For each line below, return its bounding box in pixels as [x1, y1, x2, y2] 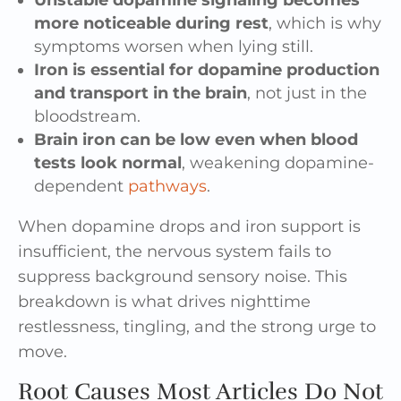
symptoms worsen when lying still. [34, 36, 313, 56]
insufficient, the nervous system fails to [18, 241, 331, 261]
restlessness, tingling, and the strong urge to [18, 316, 376, 337]
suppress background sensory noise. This [18, 266, 347, 286]
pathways [128, 175, 207, 196]
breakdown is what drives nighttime [18, 291, 311, 311]
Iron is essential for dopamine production [34, 59, 380, 80]
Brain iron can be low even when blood [34, 129, 358, 149]
